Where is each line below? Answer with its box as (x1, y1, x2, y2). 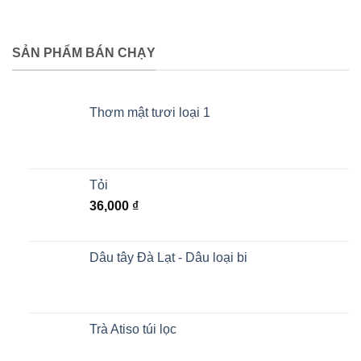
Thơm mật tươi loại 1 (89, 105, 210, 119)
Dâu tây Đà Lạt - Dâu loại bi (89, 250, 247, 264)
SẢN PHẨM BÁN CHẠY (12, 46, 156, 60)
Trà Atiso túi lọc (89, 322, 176, 337)
